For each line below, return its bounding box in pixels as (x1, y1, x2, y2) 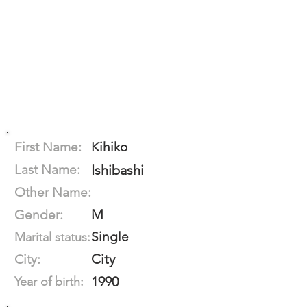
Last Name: (14, 162, 80, 177)
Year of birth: (14, 274, 84, 289)
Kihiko (91, 139, 127, 155)
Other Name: (14, 184, 91, 200)
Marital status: (14, 230, 90, 245)
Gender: (14, 207, 63, 223)
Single (91, 229, 129, 245)
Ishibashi (91, 162, 144, 178)
